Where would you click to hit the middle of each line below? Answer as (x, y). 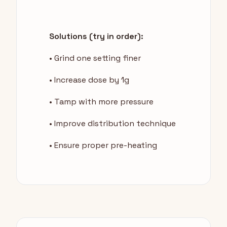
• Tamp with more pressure (101, 102)
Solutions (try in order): (96, 36)
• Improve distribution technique (112, 124)
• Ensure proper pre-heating (103, 145)
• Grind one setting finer (95, 58)
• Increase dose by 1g (89, 80)
